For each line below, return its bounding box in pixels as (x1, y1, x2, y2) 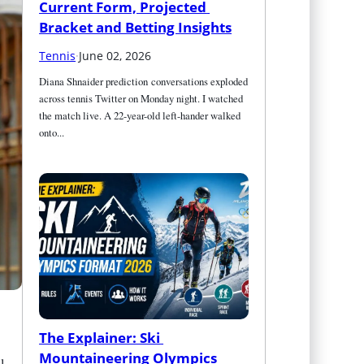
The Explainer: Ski (39, 327, 161, 347)
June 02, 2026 (79, 47, 152, 63)
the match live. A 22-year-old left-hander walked (39, 107, 241, 123)
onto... (39, 124, 65, 140)
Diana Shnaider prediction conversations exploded (39, 73, 249, 89)
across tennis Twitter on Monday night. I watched (39, 90, 244, 106)
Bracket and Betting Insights (39, 17, 232, 37)
